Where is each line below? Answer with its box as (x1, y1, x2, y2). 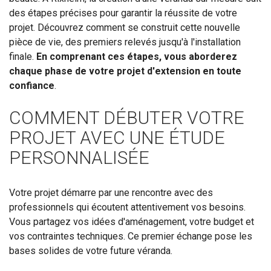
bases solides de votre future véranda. (9, 244, 172, 256)
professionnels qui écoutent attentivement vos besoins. (9, 201, 246, 213)
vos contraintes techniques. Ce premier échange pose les (9, 230, 252, 242)
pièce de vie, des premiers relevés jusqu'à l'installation (9, 36, 241, 48)
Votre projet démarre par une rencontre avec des (9, 186, 213, 198)
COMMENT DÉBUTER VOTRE (9, 106, 244, 128)
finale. (9, 50, 36, 62)
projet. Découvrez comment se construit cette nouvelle (9, 21, 240, 33)
